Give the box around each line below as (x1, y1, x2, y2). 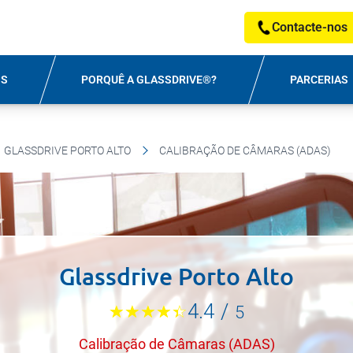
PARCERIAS (289, 73, 348, 86)
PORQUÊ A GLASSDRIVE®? (81, 73, 217, 86)
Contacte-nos (272, 20, 348, 35)
